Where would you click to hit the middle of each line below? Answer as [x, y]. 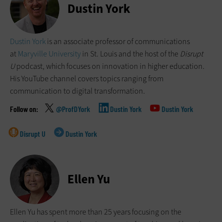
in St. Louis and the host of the [130, 54]
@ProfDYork [73, 109]
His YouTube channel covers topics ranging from [87, 79]
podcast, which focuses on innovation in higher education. [110, 66]
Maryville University [49, 54]
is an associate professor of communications [118, 42]
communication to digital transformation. [78, 91]
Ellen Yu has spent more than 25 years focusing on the [96, 212]
